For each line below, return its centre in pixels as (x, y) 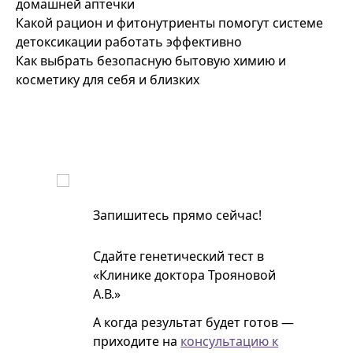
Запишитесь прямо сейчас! (178, 215)
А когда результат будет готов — (194, 322)
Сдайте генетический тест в (179, 256)
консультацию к (230, 341)
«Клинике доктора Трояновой (185, 275)
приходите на (137, 341)
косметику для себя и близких (108, 79)
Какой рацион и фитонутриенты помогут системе (169, 22)
